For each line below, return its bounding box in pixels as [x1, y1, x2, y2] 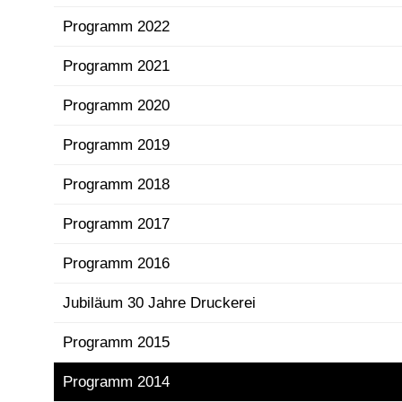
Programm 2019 [63, 135, 170, 153]
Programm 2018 [63, 175, 170, 193]
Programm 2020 [63, 96, 170, 114]
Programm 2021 [63, 57, 170, 74]
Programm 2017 [63, 214, 170, 232]
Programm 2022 [63, 17, 170, 35]
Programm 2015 [63, 333, 170, 351]
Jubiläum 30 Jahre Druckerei [63, 293, 256, 311]
